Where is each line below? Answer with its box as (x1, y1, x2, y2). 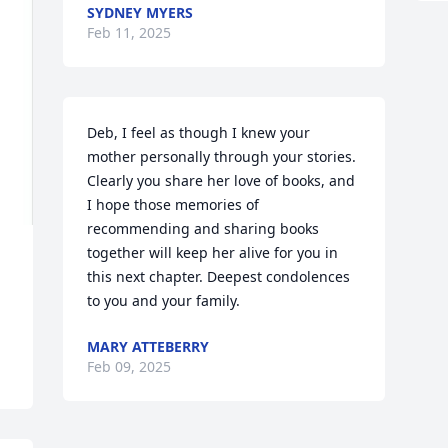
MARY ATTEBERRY (87, 337, 210, 356)
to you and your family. (87, 291, 241, 310)
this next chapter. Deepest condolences (87, 267, 351, 286)
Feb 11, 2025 (87, 23, 172, 42)
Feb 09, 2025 (87, 357, 172, 376)
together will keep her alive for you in (87, 243, 339, 262)
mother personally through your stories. (87, 147, 357, 166)
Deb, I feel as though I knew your (87, 123, 311, 142)
